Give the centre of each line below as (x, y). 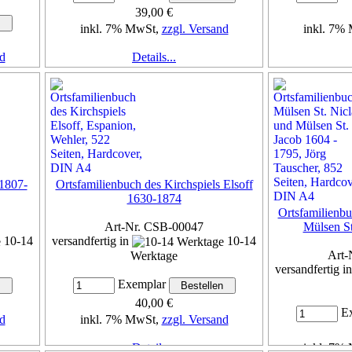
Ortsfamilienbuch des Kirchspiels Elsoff (154, 184)
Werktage (154, 256)
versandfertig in (92, 240)
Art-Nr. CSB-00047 (154, 226)
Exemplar (141, 284)
